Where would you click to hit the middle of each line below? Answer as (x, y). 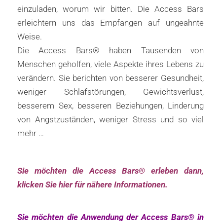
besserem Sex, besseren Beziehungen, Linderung (110, 106)
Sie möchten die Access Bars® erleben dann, (110, 171)
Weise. (30, 37)
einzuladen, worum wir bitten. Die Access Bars (110, 9)
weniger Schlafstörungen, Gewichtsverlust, (110, 92)
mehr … (31, 133)
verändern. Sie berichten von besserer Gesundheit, (110, 78)
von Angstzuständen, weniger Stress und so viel (110, 120)
